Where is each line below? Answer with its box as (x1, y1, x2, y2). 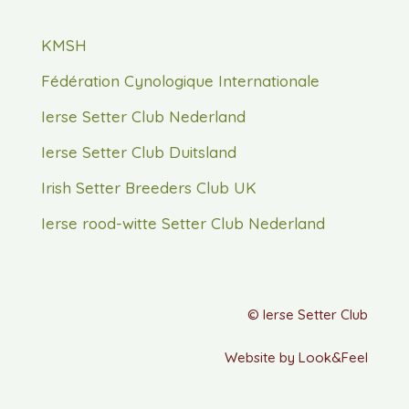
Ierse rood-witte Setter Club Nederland (40, 214, 325, 234)
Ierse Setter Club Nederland (40, 107, 246, 127)
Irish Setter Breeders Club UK (40, 178, 257, 198)
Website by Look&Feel (225, 349, 369, 367)
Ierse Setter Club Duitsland (40, 142, 236, 163)
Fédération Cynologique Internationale (40, 71, 320, 91)
